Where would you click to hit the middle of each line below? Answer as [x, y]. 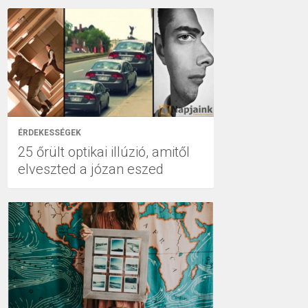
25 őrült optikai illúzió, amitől [104, 152]
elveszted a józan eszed [91, 169]
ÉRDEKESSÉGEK [49, 132]
